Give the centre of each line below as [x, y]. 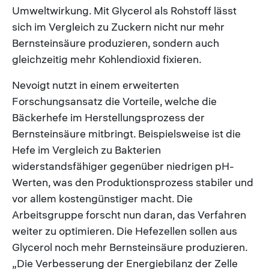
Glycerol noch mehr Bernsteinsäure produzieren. [130, 247]
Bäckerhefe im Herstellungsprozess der [108, 117]
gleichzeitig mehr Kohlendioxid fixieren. [107, 59]
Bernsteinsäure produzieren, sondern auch [116, 43]
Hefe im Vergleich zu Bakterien [86, 150]
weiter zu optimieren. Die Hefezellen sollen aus [125, 231]
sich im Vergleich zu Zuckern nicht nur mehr [118, 26]
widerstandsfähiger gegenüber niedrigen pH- [123, 166]
